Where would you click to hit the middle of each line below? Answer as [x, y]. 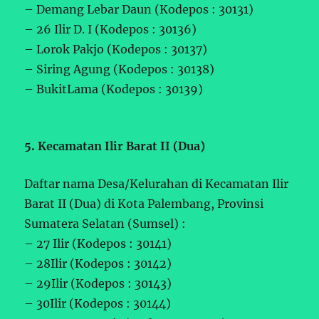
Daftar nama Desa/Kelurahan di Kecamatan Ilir [157, 183]
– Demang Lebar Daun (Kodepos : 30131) [139, 9]
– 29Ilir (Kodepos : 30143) [98, 283]
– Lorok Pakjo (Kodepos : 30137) [116, 49]
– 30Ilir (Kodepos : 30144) [98, 303]
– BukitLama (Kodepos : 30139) [114, 89]
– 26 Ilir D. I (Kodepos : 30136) [111, 29]
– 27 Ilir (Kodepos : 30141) [98, 243]
